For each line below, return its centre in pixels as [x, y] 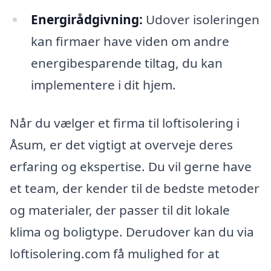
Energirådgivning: [87, 19]
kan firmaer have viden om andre [130, 41]
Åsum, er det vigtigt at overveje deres [121, 145]
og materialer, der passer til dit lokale [120, 210]
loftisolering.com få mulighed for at [115, 254]
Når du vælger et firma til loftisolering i [125, 123]
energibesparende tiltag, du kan [126, 63]
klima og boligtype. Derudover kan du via [132, 232]
